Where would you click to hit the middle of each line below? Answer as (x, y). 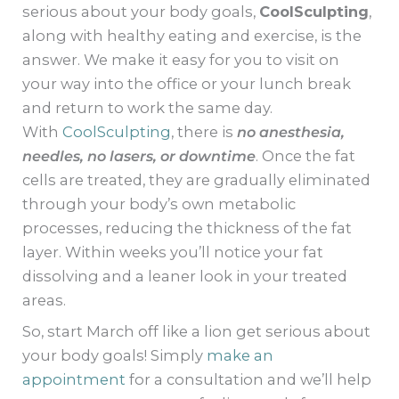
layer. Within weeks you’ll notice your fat (173, 252)
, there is (204, 132)
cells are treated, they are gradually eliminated (197, 180)
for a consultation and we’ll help (249, 380)
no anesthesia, (291, 132)
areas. (45, 300)
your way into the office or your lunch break (187, 84)
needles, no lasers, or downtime (139, 156)
